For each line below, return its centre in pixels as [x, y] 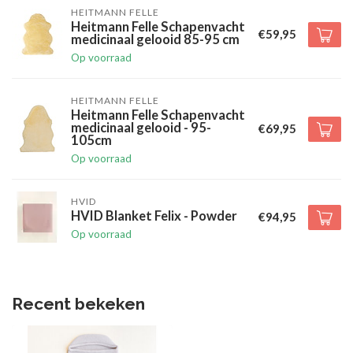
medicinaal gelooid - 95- [141, 128]
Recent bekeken [78, 304]
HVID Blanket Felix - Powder [154, 216]
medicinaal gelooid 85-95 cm [155, 39]
